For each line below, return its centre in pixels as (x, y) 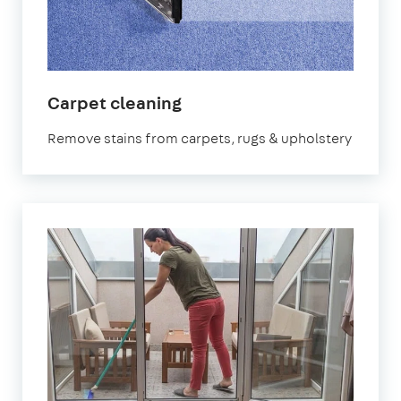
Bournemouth (238, 123)
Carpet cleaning (115, 102)
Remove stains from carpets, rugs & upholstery (200, 138)
